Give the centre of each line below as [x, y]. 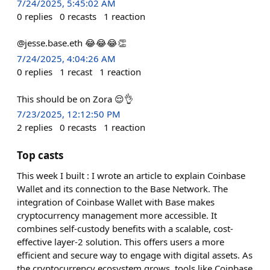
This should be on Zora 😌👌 [75, 99]
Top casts [40, 155]
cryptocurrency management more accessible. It [117, 215]
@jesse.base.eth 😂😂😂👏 [72, 43]
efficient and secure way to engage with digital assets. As [135, 255]
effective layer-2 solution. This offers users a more [121, 241]
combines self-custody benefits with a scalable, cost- [125, 228]
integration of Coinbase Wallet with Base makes [116, 202]
